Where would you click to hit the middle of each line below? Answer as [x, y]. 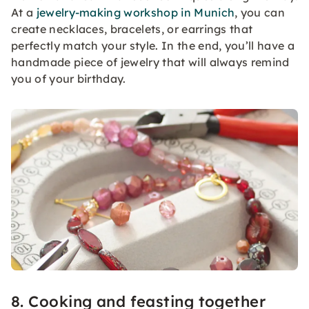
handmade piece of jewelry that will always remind [150, 62]
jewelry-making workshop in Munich [136, 12]
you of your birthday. [69, 78]
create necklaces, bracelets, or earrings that [132, 29]
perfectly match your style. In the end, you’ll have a [153, 45]
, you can [260, 12]
